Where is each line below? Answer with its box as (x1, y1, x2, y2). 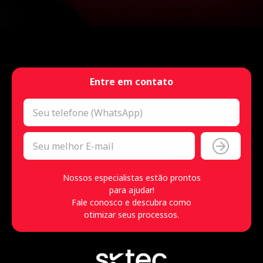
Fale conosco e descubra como (72, 197, 191, 208)
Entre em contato (90, 75, 173, 89)
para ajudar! (109, 184, 154, 196)
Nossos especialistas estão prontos (62, 172, 201, 184)
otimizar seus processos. (84, 209, 179, 221)
